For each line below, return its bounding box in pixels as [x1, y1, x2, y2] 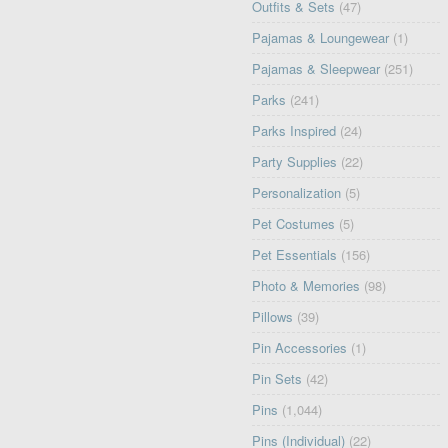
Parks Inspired [252, 121, 337, 141]
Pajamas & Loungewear [252, 28, 390, 48]
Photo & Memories [252, 276, 361, 296]
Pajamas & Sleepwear [252, 59, 381, 79]
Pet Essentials [252, 245, 338, 265]
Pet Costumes [252, 214, 336, 234]
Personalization [252, 183, 342, 203]
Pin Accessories [252, 338, 348, 358]
